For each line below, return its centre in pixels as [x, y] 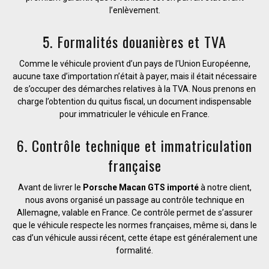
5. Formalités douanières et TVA [134, 41]
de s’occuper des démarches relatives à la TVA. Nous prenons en [134, 89]
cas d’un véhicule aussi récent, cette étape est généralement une [134, 237]
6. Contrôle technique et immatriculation [134, 145]
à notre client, [225, 187]
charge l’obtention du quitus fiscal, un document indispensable [134, 101]
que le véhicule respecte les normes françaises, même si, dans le [134, 225]
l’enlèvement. [134, 10]
